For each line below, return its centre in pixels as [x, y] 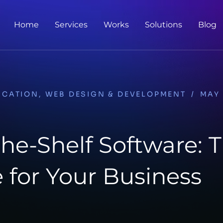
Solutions [164, 25]
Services [71, 25]
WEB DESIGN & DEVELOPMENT [115, 94]
